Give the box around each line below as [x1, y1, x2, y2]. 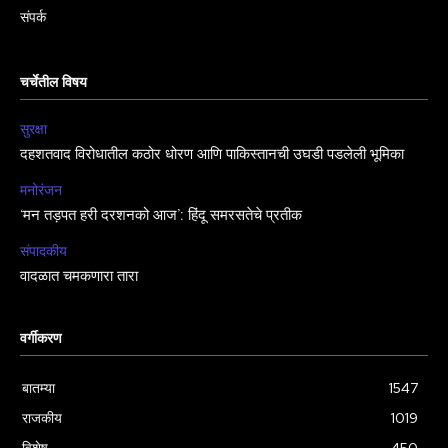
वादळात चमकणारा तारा [20, 269, 138, 286]
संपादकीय [20, 242, 67, 261]
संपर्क [20, 8, 46, 27]
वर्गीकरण [20, 332, 62, 347]
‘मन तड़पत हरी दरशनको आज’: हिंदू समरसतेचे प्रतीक [20, 208, 302, 225]
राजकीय [22, 409, 62, 428]
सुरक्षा [20, 120, 47, 139]
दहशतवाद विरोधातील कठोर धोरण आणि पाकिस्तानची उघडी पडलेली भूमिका [20, 147, 404, 164]
